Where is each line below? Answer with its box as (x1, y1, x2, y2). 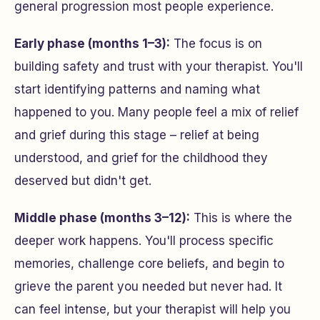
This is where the (190, 211, 292, 225)
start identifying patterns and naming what (14, 82, 260, 96)
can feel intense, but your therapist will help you (14, 302, 291, 316)
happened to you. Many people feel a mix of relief (14, 105, 299, 119)
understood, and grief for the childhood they (14, 151, 268, 165)
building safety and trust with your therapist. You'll (14, 59, 303, 74)
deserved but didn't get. (14, 174, 151, 188)
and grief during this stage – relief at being (14, 128, 259, 142)
